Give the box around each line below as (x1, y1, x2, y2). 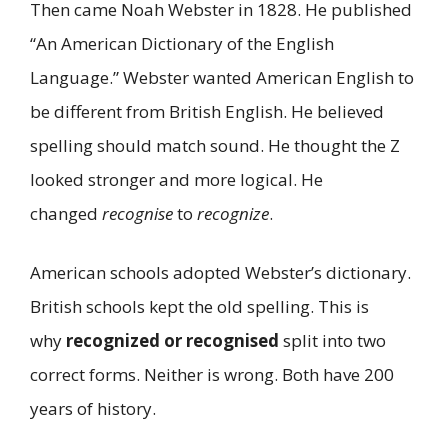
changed (30, 201, 102, 225)
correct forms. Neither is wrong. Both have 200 (30, 363, 394, 387)
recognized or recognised (66, 329, 279, 353)
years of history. (30, 397, 156, 421)
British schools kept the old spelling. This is (30, 295, 369, 319)
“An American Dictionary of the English (30, 31, 334, 55)
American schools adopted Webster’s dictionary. (30, 261, 411, 285)
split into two (279, 329, 386, 353)
